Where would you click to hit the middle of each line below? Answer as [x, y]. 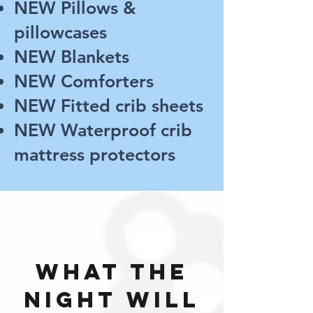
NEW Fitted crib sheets [109, 105]
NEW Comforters [84, 81]
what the [112, 272]
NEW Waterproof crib [103, 130]
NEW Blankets [72, 57]
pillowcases [60, 32]
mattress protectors [95, 154]
